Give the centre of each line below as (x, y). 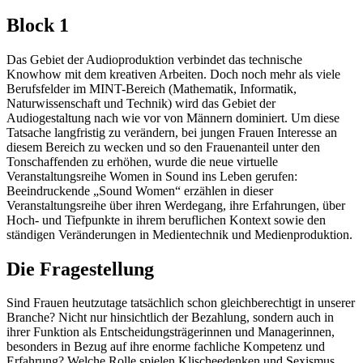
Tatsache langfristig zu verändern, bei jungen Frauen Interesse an (172, 132)
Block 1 (38, 25)
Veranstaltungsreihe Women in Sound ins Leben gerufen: (152, 176)
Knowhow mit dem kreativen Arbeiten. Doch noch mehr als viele (173, 74)
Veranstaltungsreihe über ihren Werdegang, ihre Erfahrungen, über (176, 205)
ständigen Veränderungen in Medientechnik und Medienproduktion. (179, 234)
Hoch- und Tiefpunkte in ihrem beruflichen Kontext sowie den (166, 220)
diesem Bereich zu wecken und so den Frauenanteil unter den (163, 147)
